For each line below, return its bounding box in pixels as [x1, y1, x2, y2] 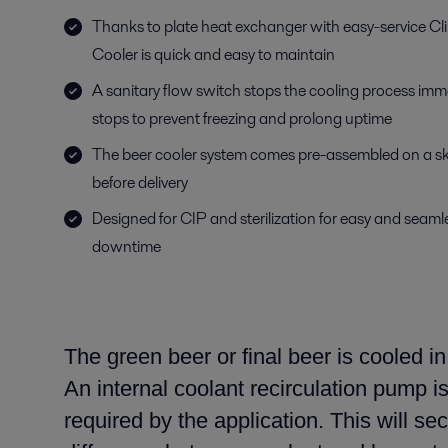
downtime [92, 235, 161, 258]
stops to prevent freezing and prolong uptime [92, 107, 392, 130]
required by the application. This [64, 408, 377, 433]
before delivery [92, 171, 188, 194]
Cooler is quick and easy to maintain [92, 43, 335, 66]
